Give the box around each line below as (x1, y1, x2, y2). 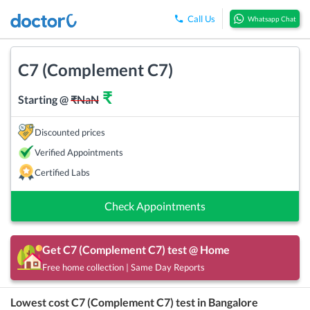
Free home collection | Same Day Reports (42, 261, 205, 273)
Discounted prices (35, 126, 105, 138)
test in (174, 295, 208, 309)
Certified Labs (35, 166, 90, 178)
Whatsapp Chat (248, 15, 296, 24)
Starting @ (18, 92, 71, 106)
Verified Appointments (35, 146, 123, 158)
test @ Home (165, 242, 230, 256)
